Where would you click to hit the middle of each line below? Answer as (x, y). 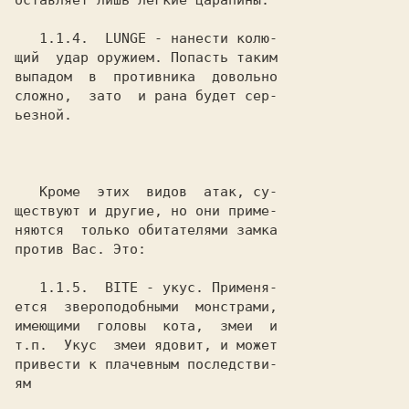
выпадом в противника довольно (146, 77)
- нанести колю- (212, 38)
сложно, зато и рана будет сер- (146, 96)
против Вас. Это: (80, 249)
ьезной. (43, 115)
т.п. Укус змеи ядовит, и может (146, 345)
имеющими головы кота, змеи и (146, 326)
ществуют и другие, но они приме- (146, 211)
